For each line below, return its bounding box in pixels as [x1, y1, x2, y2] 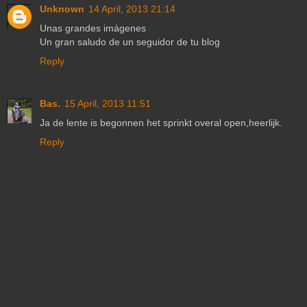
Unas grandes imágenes [40, 22, 146, 34]
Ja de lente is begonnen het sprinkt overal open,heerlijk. [40, 116, 282, 128]
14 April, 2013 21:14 [88, 3, 175, 14]
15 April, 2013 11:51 [64, 97, 151, 109]
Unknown [40, 3, 84, 14]
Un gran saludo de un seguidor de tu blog [40, 36, 220, 47]
